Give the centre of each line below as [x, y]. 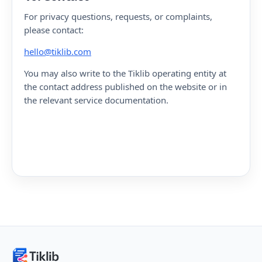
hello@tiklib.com [58, 51]
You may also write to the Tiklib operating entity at [125, 73]
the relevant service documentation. [96, 100]
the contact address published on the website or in [125, 87]
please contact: [54, 30]
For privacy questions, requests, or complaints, [118, 16]
